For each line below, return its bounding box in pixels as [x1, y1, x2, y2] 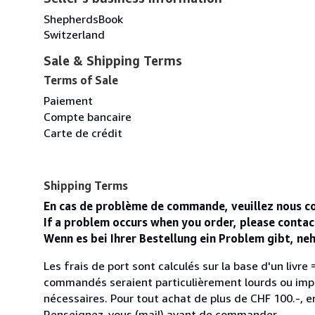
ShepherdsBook [44, 11, 123, 26]
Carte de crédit [44, 125, 122, 140]
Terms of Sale [44, 72, 118, 87]
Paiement [44, 93, 93, 108]
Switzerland [44, 27, 105, 41]
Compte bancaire [44, 109, 131, 124]
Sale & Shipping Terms [44, 52, 182, 68]
